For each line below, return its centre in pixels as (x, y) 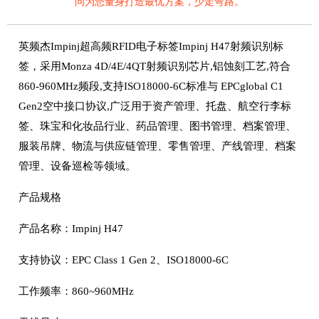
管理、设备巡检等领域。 (77, 166)
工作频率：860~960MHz (76, 291)
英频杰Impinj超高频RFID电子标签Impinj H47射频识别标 (151, 46)
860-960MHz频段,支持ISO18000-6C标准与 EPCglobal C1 (151, 86)
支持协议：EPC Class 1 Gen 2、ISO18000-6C (124, 260)
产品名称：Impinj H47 (71, 229)
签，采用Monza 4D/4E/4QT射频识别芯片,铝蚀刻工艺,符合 (155, 66)
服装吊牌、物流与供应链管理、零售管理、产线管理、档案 (157, 146)
